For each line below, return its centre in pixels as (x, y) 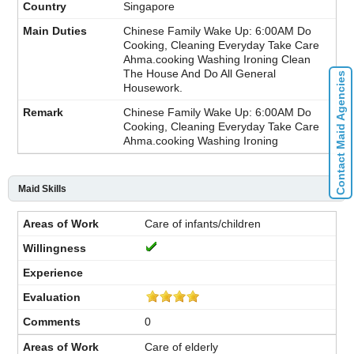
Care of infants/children (203, 223)
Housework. (153, 87)
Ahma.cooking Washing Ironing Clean (217, 59)
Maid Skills (42, 188)
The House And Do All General (200, 73)
